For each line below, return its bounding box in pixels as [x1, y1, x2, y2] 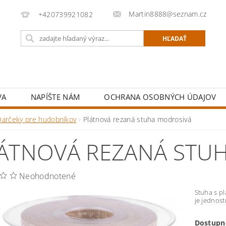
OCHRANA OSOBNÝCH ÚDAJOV [104, 92, 216, 102]
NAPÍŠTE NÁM [30, 92, 80, 102]
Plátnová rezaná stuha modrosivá [83, 115, 192, 124]
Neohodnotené [19, 171, 76, 182]
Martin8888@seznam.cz [129, 9, 207, 19]
